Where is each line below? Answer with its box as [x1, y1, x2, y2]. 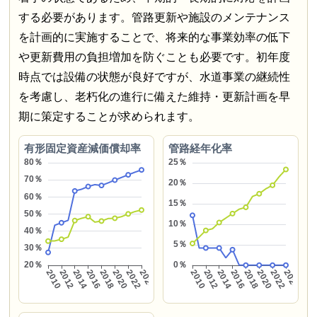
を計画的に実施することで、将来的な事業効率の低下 [18, 30, 290, 43]
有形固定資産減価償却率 [23, 142, 141, 155]
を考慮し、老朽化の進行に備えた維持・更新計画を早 [18, 90, 290, 103]
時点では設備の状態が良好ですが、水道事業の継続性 [18, 70, 290, 83]
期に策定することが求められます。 [18, 110, 200, 122]
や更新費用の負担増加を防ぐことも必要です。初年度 [18, 50, 290, 63]
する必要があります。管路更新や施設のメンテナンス [18, 11, 290, 23]
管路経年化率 [168, 142, 233, 155]
